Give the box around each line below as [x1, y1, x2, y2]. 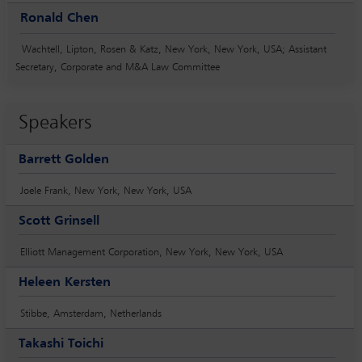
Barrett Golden [19, 153, 109, 166]
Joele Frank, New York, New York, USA [20, 185, 192, 196]
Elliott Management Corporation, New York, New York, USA [20, 246, 283, 258]
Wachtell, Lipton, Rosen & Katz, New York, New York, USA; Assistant [22, 44, 326, 55]
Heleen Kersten [19, 276, 111, 289]
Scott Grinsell [19, 214, 99, 228]
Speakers [19, 112, 91, 133]
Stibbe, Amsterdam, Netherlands [20, 308, 162, 319]
